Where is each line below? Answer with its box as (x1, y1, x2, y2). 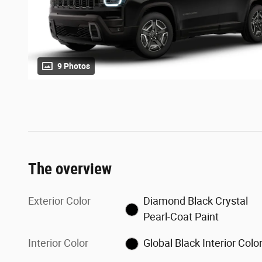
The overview (28, 159, 112, 178)
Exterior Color (28, 194, 91, 207)
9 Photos (57, 61, 90, 71)
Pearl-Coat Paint (194, 210, 219, 223)
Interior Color (28, 236, 88, 249)
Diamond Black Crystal (143, 194, 248, 207)
